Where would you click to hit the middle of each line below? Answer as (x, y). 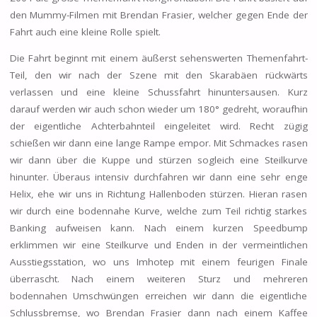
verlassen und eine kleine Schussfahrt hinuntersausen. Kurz (158, 92)
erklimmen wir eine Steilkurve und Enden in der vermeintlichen (158, 245)
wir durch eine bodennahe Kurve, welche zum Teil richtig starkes (158, 211)
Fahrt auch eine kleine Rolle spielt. (85, 31)
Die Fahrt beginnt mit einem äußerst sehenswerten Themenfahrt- (158, 58)
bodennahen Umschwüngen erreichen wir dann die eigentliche (158, 296)
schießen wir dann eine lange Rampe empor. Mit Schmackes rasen (158, 143)
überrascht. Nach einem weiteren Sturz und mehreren (158, 279)
